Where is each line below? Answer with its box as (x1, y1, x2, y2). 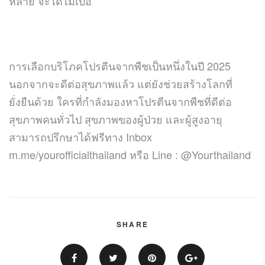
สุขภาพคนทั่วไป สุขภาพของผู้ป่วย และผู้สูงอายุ (9, 111, 222, 127)
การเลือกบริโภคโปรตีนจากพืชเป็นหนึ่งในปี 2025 (9, 57, 231, 73)
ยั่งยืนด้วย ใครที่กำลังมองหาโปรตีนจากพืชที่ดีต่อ (9, 93, 232, 109)
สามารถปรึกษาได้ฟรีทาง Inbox (9, 128, 152, 144)
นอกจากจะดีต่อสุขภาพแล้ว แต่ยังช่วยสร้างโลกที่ (9, 75, 232, 91)
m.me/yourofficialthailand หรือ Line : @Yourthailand (9, 146, 251, 162)
